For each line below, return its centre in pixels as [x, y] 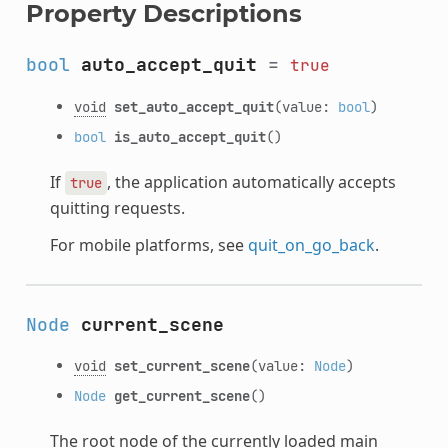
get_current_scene [181, 395]
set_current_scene [181, 365]
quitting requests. [117, 207]
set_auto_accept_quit [193, 106]
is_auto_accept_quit [189, 136]
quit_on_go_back [311, 244]
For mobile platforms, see [148, 244]
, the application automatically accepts [251, 181]
